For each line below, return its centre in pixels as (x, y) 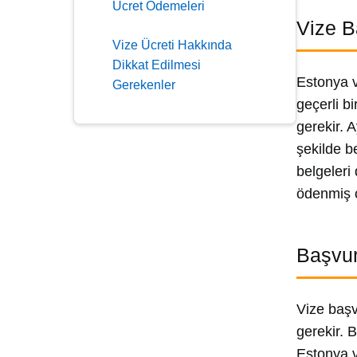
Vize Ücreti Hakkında (172, 45)
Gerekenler (144, 85)
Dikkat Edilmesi (157, 65)
